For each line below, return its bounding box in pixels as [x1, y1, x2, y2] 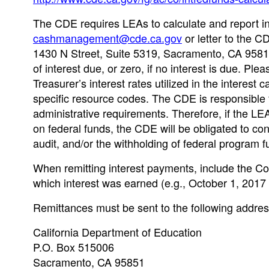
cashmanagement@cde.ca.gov [33, 30, 182, 46]
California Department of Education [33, 224, 202, 240]
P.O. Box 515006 [33, 239, 114, 255]
